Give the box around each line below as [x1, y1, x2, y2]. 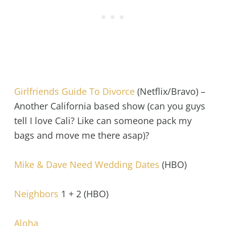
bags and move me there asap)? [14, 129, 149, 142]
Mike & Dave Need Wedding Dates [14, 158, 159, 171]
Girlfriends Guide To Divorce [14, 85, 135, 98]
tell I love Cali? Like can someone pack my [14, 115, 192, 127]
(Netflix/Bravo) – [134, 85, 205, 98]
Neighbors [14, 187, 59, 200]
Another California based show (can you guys [14, 100, 205, 112]
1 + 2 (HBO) [58, 187, 108, 200]
